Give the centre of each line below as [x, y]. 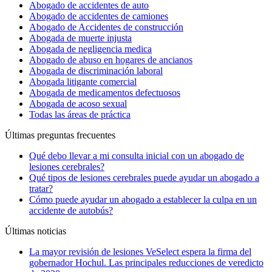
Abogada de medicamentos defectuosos [105, 92]
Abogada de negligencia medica [90, 49]
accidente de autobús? [71, 210]
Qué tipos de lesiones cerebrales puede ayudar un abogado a [144, 177]
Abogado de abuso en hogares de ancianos [111, 59]
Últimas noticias [36, 231]
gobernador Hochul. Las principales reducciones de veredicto [146, 262]
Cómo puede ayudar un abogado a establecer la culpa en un [143, 199]
